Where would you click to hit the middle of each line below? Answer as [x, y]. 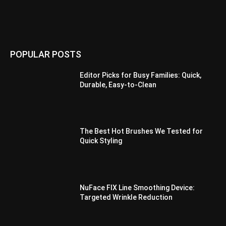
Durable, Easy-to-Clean [118, 84]
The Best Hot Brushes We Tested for [142, 131]
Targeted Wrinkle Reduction [126, 197]
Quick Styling [101, 141]
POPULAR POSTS [46, 54]
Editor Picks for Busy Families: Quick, [141, 75]
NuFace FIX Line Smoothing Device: [137, 188]
